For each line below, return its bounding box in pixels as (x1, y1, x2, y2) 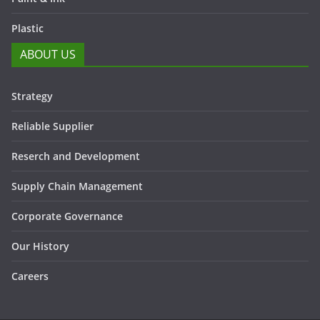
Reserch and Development (11, 149, 140, 163)
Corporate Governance (11, 209, 123, 223)
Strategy (11, 89, 53, 103)
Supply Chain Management (11, 179, 143, 193)
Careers (11, 269, 49, 283)
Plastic (11, 21, 44, 35)
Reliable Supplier (11, 119, 94, 133)
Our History (11, 239, 69, 253)
